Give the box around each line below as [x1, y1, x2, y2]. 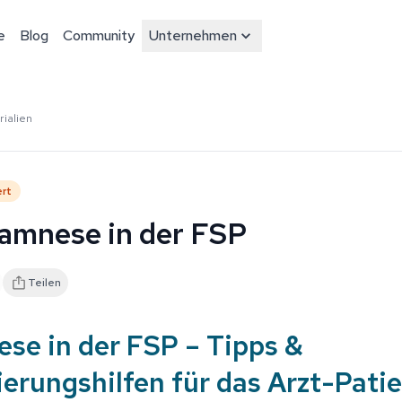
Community [63, 26, 135, 45]
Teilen [28, 275, 61, 290]
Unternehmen [149, 26, 238, 45]
